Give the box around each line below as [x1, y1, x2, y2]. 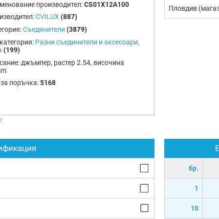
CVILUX [35, 13, 59, 21]
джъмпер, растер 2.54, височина [21, 58, 124, 66]
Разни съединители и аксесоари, [35, 38, 139, 46]
